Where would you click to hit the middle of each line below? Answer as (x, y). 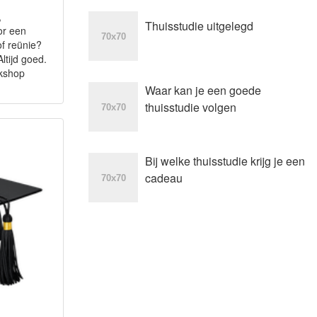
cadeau (163, 178)
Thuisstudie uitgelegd (199, 26)
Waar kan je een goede (203, 90)
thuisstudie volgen (190, 107)
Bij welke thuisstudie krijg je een (225, 161)
